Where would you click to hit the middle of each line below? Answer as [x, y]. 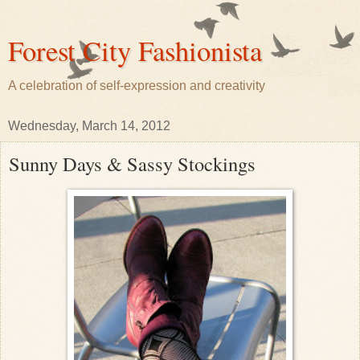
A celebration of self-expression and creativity [137, 86]
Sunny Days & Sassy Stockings [132, 164]
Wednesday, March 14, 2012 [89, 126]
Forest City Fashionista [135, 51]
